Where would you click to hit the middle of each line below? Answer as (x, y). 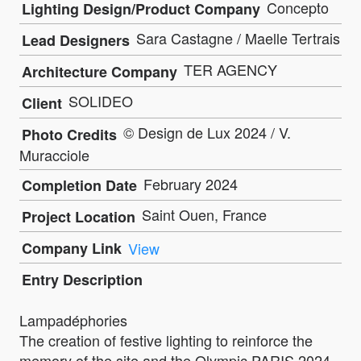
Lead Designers (76, 41)
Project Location (79, 217)
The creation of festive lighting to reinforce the (166, 340)
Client (42, 103)
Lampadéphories (73, 320)
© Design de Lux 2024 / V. (205, 132)
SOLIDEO (99, 101)
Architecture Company (100, 72)
